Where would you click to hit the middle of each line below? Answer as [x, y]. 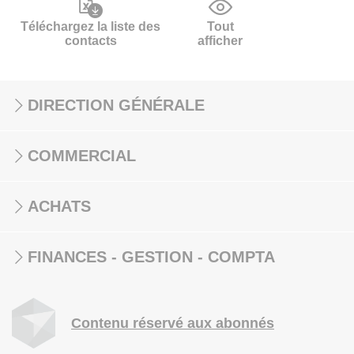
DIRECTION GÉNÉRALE [116, 105]
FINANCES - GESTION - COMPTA [151, 257]
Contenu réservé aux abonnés [173, 323]
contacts [90, 41]
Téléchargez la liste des [90, 26]
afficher [220, 41]
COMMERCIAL [82, 156]
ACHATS [59, 206]
